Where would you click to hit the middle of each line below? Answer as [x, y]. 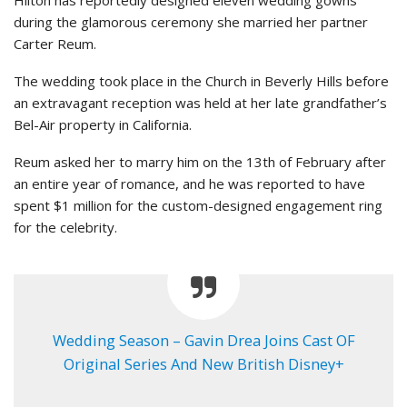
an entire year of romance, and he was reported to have [189, 184]
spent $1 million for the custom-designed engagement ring [198, 206]
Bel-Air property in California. [103, 125]
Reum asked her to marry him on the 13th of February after [200, 162]
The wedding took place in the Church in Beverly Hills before [201, 81]
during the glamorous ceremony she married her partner [191, 22]
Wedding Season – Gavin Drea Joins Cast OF [203, 341]
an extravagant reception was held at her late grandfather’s [200, 103]
